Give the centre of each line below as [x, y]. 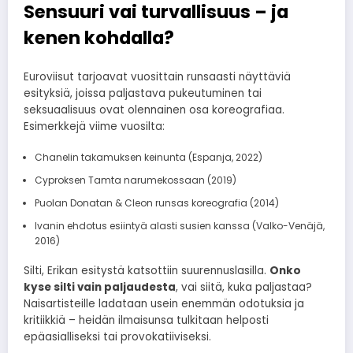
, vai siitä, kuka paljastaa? [244, 288]
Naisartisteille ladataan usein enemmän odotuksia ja [164, 304]
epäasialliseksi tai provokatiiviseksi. [117, 337]
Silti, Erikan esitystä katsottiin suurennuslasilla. [147, 271]
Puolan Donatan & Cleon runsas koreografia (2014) [156, 203]
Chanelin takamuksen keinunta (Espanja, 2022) [148, 158]
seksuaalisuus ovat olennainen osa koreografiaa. [154, 110]
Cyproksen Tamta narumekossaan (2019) [135, 180]
